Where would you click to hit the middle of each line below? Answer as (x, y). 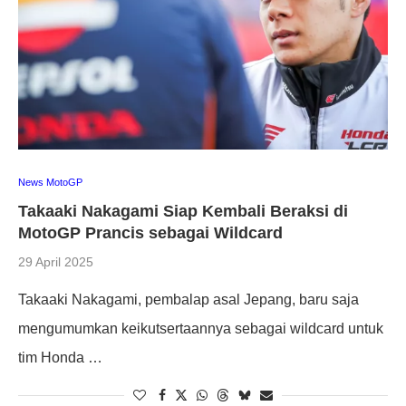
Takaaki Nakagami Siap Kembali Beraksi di (183, 211)
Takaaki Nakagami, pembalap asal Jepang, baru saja (188, 299)
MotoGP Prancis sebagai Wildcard (150, 232)
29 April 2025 (56, 261)
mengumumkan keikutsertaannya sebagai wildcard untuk (201, 328)
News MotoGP (50, 182)
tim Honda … (60, 357)
